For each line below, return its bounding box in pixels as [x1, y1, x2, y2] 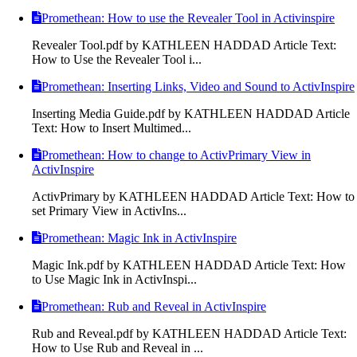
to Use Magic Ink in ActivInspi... [32, 272, 197, 286]
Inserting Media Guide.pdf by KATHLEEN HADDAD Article [32, 106, 350, 120]
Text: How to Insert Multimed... [32, 120, 191, 135]
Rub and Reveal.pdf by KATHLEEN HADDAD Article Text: [32, 326, 347, 340]
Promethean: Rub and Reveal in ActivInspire [41, 299, 266, 313]
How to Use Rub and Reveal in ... [32, 340, 203, 355]
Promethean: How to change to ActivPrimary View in [41, 147, 311, 162]
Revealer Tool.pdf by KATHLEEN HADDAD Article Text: [32, 37, 336, 52]
